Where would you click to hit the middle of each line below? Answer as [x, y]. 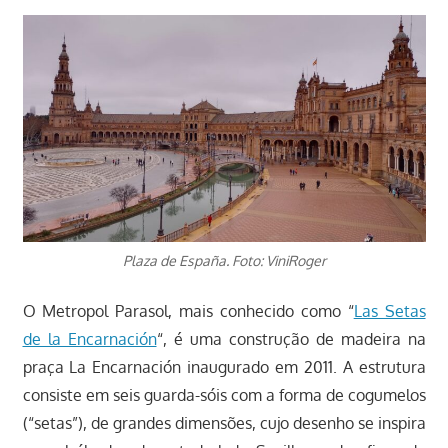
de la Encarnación [89, 338]
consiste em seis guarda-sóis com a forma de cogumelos [224, 394]
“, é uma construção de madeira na [291, 338]
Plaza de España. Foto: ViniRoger [224, 260]
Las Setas [389, 310]
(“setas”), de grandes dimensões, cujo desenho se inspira [224, 422]
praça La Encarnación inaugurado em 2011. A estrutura [224, 366]
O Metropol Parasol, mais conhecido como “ [188, 310]
